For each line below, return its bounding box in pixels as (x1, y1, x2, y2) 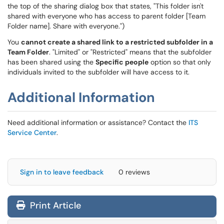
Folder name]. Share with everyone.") (7, 21, 126, 30)
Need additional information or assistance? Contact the (7, 118, 188, 127)
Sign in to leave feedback (20, 167, 103, 176)
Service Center (7, 128, 56, 137)
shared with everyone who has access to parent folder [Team (7, 11, 205, 20)
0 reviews (118, 167, 150, 176)
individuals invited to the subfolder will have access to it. (7, 67, 189, 76)
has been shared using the (7, 57, 95, 66)
